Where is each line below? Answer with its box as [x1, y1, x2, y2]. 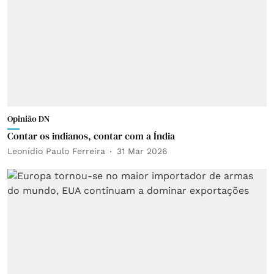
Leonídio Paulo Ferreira [7, 146, 105, 156]
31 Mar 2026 [117, 146, 168, 156]
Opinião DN [7, 112, 50, 125]
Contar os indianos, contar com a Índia [7, 128, 175, 143]
